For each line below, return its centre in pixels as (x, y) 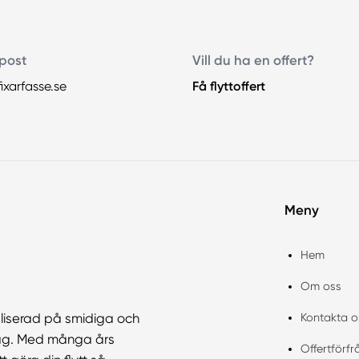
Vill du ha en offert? (253, 61)
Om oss (321, 286)
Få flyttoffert (229, 87)
